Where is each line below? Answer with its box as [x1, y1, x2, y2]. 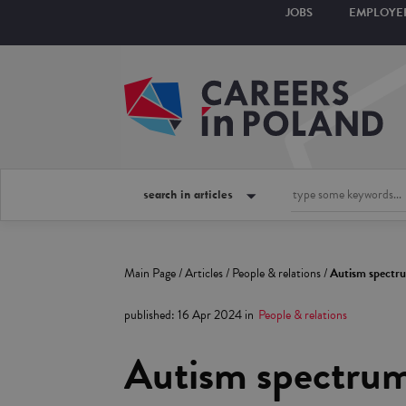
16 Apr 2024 [178, 305, 242, 324]
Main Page [124, 264, 176, 283]
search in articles [143, 187, 233, 201]
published [124, 305, 171, 324]
